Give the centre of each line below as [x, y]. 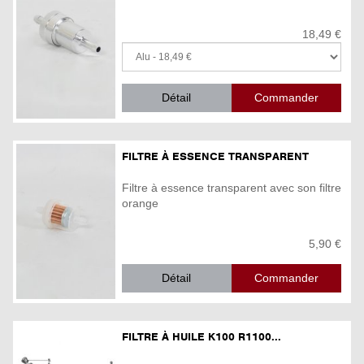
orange [140, 204]
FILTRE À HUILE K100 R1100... [201, 336]
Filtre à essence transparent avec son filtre [232, 188]
